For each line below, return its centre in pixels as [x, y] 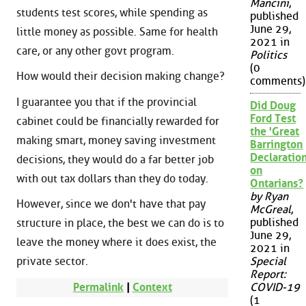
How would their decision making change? [121, 76]
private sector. [52, 262]
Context [152, 287]
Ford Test [273, 119]
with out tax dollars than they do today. [112, 178]
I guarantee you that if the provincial [107, 102]
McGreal [271, 210]
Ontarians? [277, 184]
